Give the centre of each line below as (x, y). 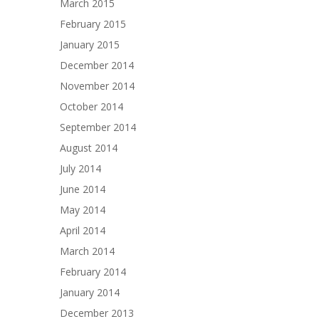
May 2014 (83, 209)
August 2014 (89, 147)
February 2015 (93, 23)
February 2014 (93, 271)
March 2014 (87, 251)
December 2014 (97, 65)
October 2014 (91, 106)
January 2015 (90, 44)
